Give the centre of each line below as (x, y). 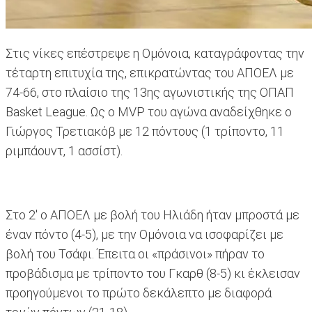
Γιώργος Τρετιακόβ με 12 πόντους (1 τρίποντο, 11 (145, 132)
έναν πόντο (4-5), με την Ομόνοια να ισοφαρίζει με (145, 235)
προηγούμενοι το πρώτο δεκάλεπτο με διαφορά (139, 293)
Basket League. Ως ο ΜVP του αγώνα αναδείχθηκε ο (149, 112)
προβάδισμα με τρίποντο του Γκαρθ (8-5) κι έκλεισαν (153, 274)
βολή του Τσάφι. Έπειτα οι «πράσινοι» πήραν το (135, 254)
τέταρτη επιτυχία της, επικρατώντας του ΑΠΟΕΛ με (150, 73)
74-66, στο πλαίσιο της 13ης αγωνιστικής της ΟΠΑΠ (150, 93)
